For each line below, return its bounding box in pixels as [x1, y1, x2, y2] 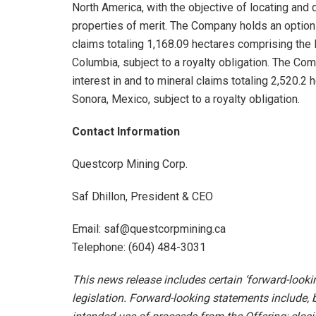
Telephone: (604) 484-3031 [72, 240, 206, 254]
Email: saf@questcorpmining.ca [72, 221, 226, 236]
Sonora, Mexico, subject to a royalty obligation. [72, 92, 300, 106]
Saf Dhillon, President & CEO [72, 189, 213, 203]
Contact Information [72, 124, 180, 138]
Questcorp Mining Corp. [72, 157, 188, 171]
